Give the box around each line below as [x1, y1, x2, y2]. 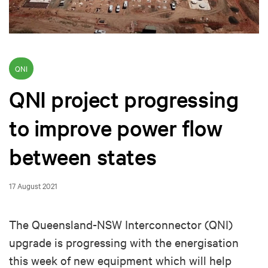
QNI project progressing [9, 84, 239, 114]
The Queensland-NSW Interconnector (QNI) [9, 217, 233, 232]
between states [9, 142, 157, 171]
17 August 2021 [9, 180, 57, 191]
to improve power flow [9, 113, 223, 142]
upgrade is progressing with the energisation [9, 234, 239, 250]
